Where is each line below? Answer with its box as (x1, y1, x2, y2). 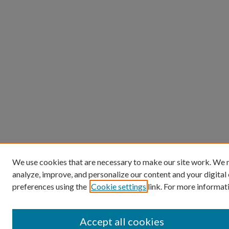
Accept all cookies (80, 215, 164, 227)
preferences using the (12, 181, 87, 191)
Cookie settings (91, 181, 146, 191)
